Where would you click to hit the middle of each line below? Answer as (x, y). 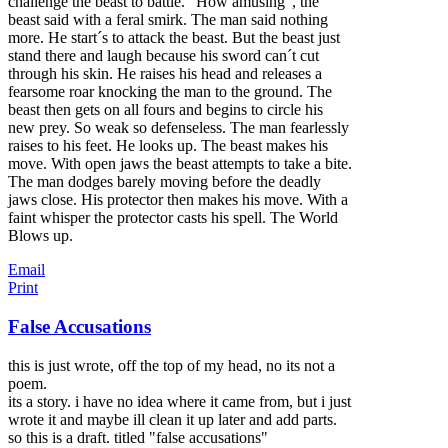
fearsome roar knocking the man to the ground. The (170, 92)
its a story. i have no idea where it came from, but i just (179, 401)
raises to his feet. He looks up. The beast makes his (168, 146)
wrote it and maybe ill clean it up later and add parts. (172, 419)
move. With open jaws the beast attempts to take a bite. (180, 164)
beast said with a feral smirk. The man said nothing (168, 20)
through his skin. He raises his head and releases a (165, 74)
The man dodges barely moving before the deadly (164, 182)
